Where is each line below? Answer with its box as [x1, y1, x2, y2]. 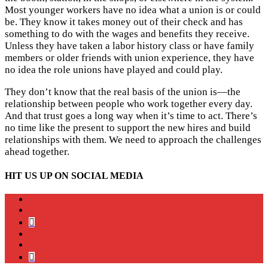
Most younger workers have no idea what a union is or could [5, 4, 261, 16]
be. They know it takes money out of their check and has [5, 16, 243, 28]
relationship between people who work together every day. [5, 98, 252, 109]
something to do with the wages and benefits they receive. [5, 28, 249, 39]
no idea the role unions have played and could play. [5, 63, 225, 75]
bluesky [34, 215, 63, 226]
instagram [28, 193, 65, 204]
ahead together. [5, 145, 72, 157]
